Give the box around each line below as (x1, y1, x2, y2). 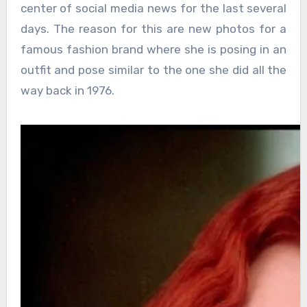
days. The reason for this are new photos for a (20, 21, 287, 36)
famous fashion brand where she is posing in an (20, 42, 287, 56)
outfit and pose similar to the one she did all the (20, 62, 287, 77)
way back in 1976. (20, 83, 114, 97)
